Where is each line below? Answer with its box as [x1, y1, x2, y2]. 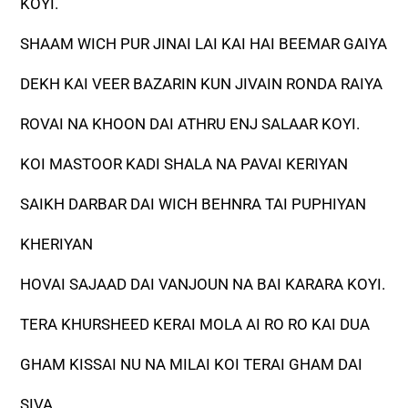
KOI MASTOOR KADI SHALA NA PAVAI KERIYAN [20, 155, 349, 174]
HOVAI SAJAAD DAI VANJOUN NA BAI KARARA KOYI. [20, 275, 386, 294]
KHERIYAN [20, 235, 94, 254]
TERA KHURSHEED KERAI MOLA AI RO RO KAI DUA [20, 315, 371, 334]
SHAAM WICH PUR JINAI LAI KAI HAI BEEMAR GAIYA [20, 35, 388, 54]
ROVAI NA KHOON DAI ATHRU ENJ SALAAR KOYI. [20, 115, 361, 134]
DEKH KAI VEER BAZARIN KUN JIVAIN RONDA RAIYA [20, 75, 383, 94]
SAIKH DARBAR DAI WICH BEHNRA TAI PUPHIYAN [20, 195, 367, 214]
